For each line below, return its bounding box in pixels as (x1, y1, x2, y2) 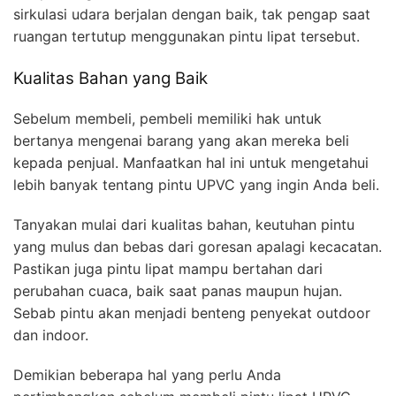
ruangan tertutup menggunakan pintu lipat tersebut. (13, 27, 360, 46)
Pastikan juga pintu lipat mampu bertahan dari (13, 259, 323, 278)
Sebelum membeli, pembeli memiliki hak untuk (13, 109, 322, 127)
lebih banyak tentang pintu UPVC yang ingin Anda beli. (13, 175, 379, 194)
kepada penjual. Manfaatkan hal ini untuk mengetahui (13, 153, 369, 171)
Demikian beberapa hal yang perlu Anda (13, 365, 281, 384)
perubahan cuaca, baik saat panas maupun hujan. (13, 281, 342, 300)
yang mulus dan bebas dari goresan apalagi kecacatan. (13, 237, 382, 255)
